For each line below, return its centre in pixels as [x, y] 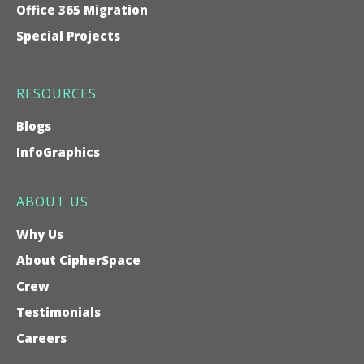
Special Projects [68, 35]
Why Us [40, 234]
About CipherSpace [78, 260]
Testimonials [58, 312]
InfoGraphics [58, 152]
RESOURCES [56, 93]
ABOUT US [52, 201]
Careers [41, 338]
